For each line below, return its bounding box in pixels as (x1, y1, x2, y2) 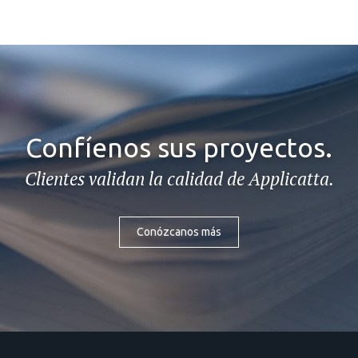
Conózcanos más (137, 225, 221, 239)
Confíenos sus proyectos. (26, 132, 332, 162)
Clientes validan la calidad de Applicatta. (24, 166, 334, 190)
